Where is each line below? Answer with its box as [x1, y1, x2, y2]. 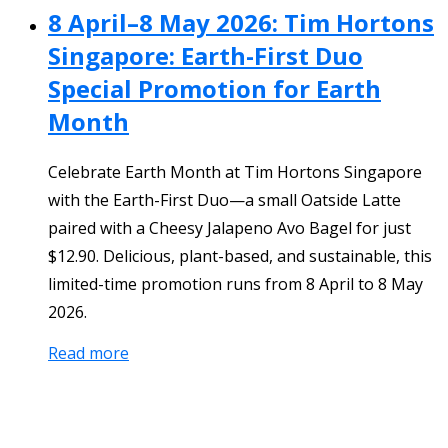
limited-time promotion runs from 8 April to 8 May [48, 273, 423, 296]
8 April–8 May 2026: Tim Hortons [48, 6, 434, 40]
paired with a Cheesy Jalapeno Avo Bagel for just [48, 217, 411, 240]
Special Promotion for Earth [48, 72, 381, 106]
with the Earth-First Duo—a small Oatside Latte [48, 189, 401, 212]
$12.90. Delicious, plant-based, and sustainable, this [48, 245, 432, 268]
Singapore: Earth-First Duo [48, 39, 363, 73]
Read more [48, 342, 129, 365]
